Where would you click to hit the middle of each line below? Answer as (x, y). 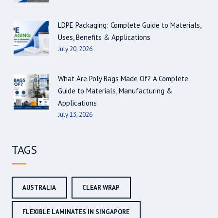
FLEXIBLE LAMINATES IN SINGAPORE (76, 212)
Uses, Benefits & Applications (104, 37)
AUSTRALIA (39, 188)
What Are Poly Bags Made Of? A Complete (123, 79)
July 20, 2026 (75, 49)
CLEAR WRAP (101, 188)
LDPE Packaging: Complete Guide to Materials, (129, 25)
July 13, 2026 (75, 115)
